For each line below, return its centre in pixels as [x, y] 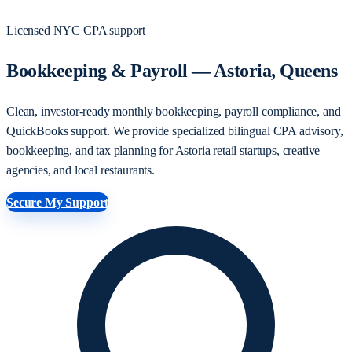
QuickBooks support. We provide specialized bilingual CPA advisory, [175, 130]
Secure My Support [58, 202]
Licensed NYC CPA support [76, 30]
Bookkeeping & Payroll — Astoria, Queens [172, 70]
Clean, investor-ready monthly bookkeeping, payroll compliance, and [174, 111]
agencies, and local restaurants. [81, 170]
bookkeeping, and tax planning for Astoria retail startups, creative [163, 150]
